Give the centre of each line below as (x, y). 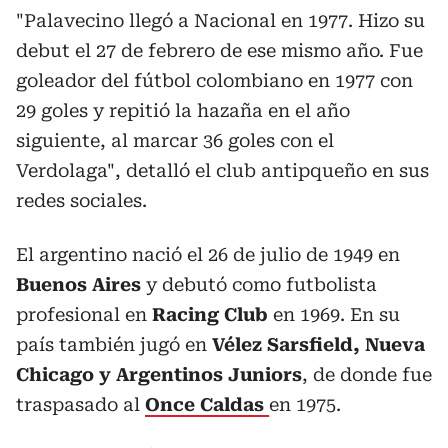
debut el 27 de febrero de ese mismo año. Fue (219, 50)
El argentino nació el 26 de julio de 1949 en (208, 254)
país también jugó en (111, 344)
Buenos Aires (78, 284)
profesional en (84, 314)
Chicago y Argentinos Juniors (159, 374)
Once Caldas (207, 404)
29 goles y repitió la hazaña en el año (183, 110)
